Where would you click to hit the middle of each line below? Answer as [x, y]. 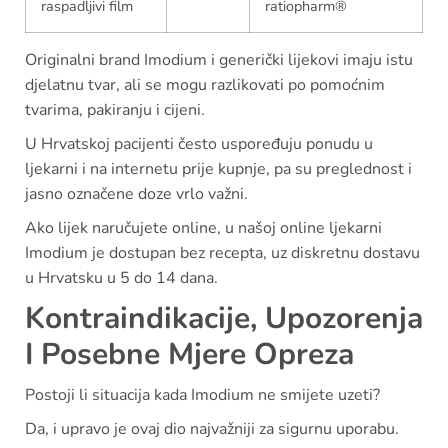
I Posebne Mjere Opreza [189, 355]
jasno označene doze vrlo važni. [136, 194]
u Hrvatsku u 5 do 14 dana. [121, 278]
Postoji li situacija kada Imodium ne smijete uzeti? [202, 395]
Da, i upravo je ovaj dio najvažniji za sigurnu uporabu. [212, 429]
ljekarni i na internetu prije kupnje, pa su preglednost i [218, 169]
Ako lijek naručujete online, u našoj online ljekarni [203, 228]
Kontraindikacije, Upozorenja [224, 319]
